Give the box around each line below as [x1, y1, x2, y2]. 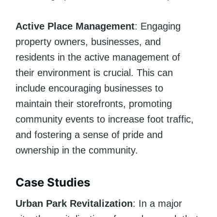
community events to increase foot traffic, [15, 113, 194, 124]
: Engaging [135, 20, 181, 31]
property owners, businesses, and [15, 36, 161, 47]
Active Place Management [15, 20, 135, 31]
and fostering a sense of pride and [15, 129, 163, 140]
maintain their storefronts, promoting [15, 98, 172, 109]
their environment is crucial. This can [15, 67, 173, 78]
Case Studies [15, 175, 90, 189]
